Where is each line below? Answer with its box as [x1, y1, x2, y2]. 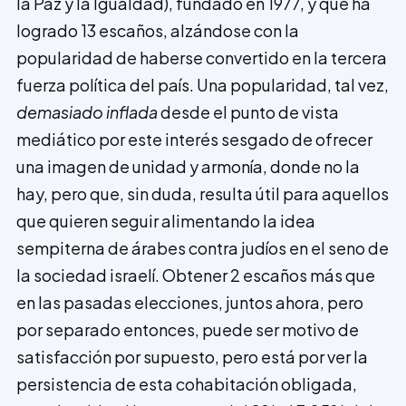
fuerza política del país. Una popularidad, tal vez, [16, 74, 389, 96]
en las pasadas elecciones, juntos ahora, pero [16, 292, 363, 314]
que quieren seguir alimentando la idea [16, 210, 315, 232]
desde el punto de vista [158, 101, 339, 123]
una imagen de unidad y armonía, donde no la [16, 156, 360, 178]
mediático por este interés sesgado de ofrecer [16, 129, 372, 150]
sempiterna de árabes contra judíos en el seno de [16, 237, 389, 259]
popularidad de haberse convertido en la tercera [16, 47, 387, 69]
